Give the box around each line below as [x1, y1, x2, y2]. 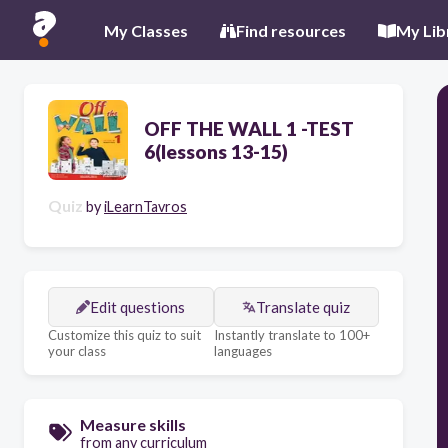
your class [48, 343, 106, 359]
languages [213, 343, 272, 359]
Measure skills [80, 415, 186, 434]
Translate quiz [256, 298, 351, 316]
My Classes [104, 20, 188, 40]
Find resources [236, 20, 346, 40]
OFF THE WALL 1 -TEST [144, 117, 354, 140]
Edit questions [90, 298, 186, 316]
